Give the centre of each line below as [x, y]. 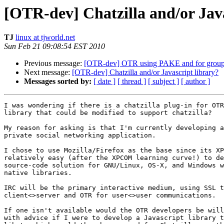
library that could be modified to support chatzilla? [108, 113]
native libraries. [38, 173]
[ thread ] [132, 81]
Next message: [48, 72]
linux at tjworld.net [45, 37]
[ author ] [195, 81]
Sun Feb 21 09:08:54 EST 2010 [54, 46]
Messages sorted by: [58, 81]
